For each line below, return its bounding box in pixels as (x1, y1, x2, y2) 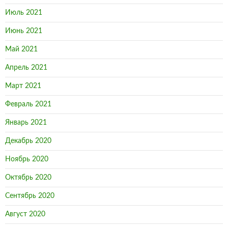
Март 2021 (5, 82, 41, 90)
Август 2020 (5, 211, 45, 218)
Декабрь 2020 (5, 137, 51, 145)
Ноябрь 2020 (5, 156, 48, 163)
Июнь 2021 (5, 27, 42, 35)
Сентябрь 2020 (5, 192, 54, 199)
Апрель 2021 (5, 64, 47, 71)
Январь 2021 (5, 119, 47, 126)
